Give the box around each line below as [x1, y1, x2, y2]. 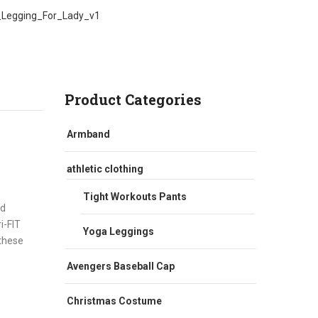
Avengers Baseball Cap [67, 260, 175, 272]
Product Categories [65, 89, 202, 109]
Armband [67, 128, 110, 140]
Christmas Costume [67, 295, 162, 307]
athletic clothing [67, 163, 143, 175]
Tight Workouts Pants [83, 190, 187, 202]
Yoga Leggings [83, 225, 154, 237]
